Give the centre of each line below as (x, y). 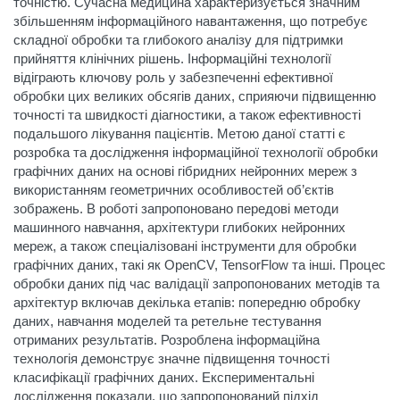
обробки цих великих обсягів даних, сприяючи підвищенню (195, 96)
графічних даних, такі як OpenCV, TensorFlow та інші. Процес (200, 265)
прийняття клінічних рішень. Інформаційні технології (172, 58)
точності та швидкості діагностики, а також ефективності (187, 115)
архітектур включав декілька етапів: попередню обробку (187, 302)
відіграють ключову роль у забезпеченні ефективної (173, 77)
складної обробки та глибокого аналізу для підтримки (178, 40)
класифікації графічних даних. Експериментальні (164, 377)
